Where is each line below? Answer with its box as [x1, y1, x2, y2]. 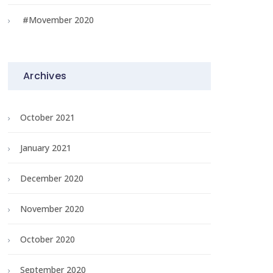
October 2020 [20, 233, 75, 246]
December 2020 [20, 172, 83, 185]
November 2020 [20, 203, 84, 215]
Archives [23, 69, 66, 83]
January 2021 [20, 142, 71, 154]
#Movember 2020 [23, 14, 94, 26]
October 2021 [20, 112, 75, 124]
